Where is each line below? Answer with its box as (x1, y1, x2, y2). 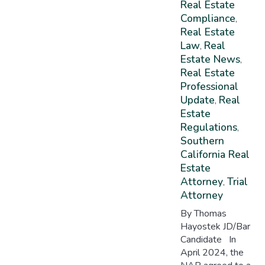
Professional (180, 79, 238, 93)
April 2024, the (180, 246, 244, 260)
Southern (180, 133, 224, 148)
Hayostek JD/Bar (180, 220, 250, 234)
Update (180, 92, 215, 107)
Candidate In (180, 233, 236, 247)
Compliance (180, 11, 235, 25)
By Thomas (180, 207, 227, 221)
